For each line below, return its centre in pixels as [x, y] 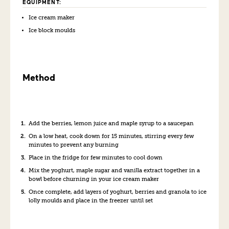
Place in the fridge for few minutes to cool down [96, 158]
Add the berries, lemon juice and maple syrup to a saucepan [111, 123]
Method [39, 77]
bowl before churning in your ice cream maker [94, 179]
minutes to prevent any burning [74, 145]
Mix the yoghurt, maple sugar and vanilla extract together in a [114, 170]
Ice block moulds [52, 30]
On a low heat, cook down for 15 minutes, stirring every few [111, 136]
